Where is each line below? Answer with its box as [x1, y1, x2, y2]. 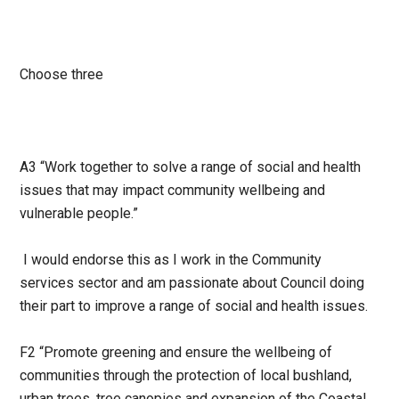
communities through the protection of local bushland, [20, 367, 353, 385]
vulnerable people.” [20, 205, 139, 223]
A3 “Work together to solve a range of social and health [20, 159, 362, 176]
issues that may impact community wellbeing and [20, 182, 326, 199]
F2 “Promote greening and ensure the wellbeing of [20, 344, 333, 362]
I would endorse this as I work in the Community [20, 251, 322, 269]
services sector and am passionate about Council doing [20, 274, 365, 292]
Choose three [20, 66, 104, 84]
